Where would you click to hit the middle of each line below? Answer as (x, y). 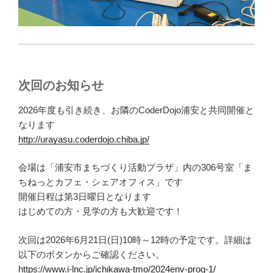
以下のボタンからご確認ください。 (91, 254)
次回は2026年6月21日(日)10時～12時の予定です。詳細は (135, 239)
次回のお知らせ (61, 85)
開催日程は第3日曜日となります (85, 197)
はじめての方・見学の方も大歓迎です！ (101, 211)
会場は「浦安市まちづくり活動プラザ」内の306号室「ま (135, 168)
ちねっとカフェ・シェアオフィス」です (101, 182)
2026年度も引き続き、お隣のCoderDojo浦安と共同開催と (136, 110)
